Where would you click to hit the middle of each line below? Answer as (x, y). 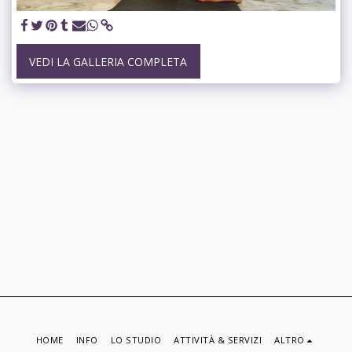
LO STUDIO (136, 340)
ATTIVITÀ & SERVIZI (218, 340)
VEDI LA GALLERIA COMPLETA (108, 61)
